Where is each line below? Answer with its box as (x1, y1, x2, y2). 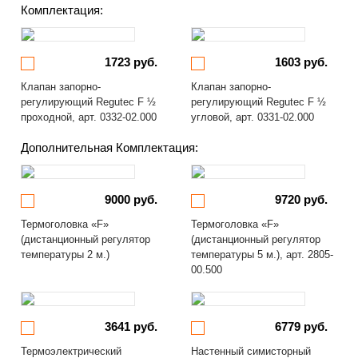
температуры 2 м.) (21, 249, 110, 261)
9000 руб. (105, 193, 157, 206)
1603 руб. (274, 55, 328, 69)
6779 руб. (274, 320, 328, 333)
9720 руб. (274, 193, 328, 206)
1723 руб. (105, 55, 157, 69)
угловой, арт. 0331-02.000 (191, 111, 314, 123)
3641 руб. (105, 320, 157, 333)
